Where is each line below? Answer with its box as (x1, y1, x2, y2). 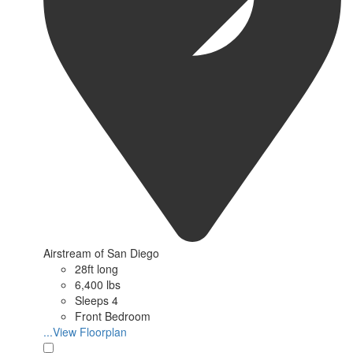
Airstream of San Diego (43, 244, 159, 261)
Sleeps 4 (75, 292, 118, 308)
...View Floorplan (43, 323, 127, 340)
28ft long (75, 260, 118, 277)
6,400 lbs (75, 276, 121, 292)
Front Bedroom (75, 307, 150, 324)
